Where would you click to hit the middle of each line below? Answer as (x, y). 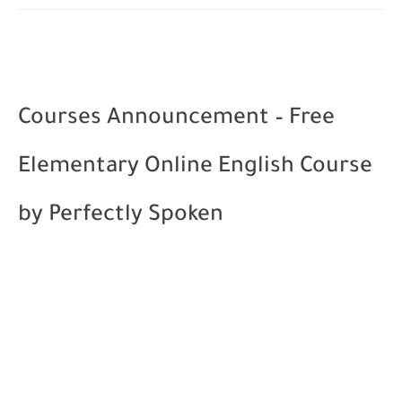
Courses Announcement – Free (176, 120)
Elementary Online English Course (195, 168)
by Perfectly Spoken (121, 217)
